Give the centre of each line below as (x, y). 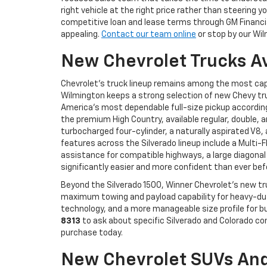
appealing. (81, 34)
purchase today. (92, 233)
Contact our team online (149, 34)
